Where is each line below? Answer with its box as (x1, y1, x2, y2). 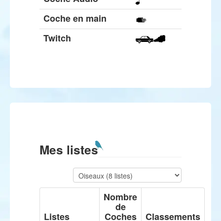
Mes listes (39, 141, 98, 158)
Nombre (104, 190, 137, 203)
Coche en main (43, 12, 107, 25)
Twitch (43, 32, 71, 44)
